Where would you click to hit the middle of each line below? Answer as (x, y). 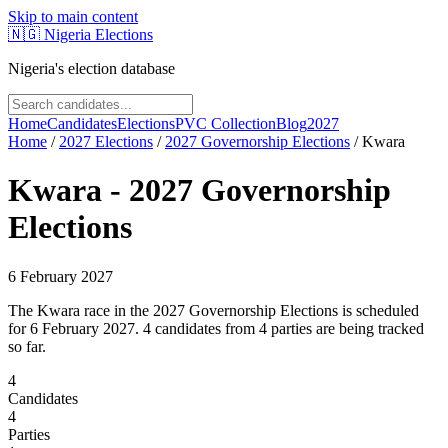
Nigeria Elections (98, 34)
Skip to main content (73, 16)
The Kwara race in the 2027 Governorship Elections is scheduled (213, 310)
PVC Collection (225, 123)
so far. (27, 346)
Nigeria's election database (91, 68)
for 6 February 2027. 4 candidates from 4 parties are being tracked (216, 328)
